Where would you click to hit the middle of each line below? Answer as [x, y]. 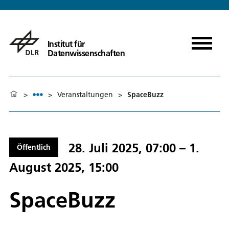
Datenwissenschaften [86, 53]
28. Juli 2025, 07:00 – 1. [134, 148]
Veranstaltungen [85, 94]
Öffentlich [34, 147]
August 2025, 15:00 [64, 167]
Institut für [66, 44]
